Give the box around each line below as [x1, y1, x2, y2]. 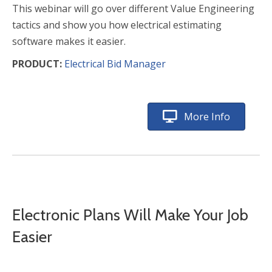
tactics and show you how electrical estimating [12, 18, 222, 32]
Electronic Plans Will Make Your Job [12, 205, 248, 225]
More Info [184, 110, 230, 123]
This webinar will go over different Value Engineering [12, 2, 254, 15]
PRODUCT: [12, 57, 64, 70]
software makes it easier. [12, 35, 126, 48]
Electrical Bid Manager [64, 57, 166, 70]
